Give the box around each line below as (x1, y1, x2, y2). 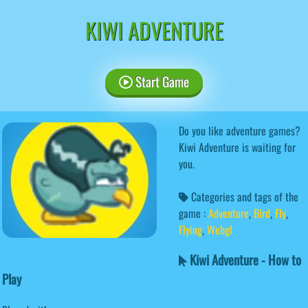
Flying (179, 221, 202, 238)
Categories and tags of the (188, 188, 298, 205)
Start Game (132, 71, 189, 91)
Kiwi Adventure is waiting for (179, 138, 296, 155)
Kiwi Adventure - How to (186, 250, 301, 269)
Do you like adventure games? (179, 122, 300, 139)
